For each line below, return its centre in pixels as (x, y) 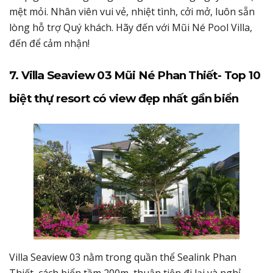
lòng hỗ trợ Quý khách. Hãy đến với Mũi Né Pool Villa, (131, 27)
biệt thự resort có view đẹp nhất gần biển (125, 98)
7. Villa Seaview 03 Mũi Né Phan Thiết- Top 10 (135, 75)
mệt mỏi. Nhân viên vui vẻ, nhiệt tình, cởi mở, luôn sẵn (132, 11)
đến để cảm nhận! (49, 43)
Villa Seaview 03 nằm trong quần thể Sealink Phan (123, 257)
